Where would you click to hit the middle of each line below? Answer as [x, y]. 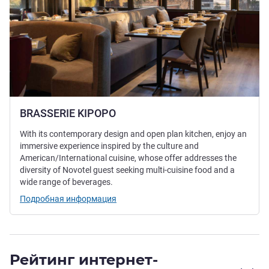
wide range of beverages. [66, 182]
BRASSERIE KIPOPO [68, 113]
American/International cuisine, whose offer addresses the [128, 158]
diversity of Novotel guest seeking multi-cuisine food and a [127, 170]
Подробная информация [68, 199]
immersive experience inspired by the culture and [109, 146]
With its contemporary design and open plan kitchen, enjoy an [133, 134]
